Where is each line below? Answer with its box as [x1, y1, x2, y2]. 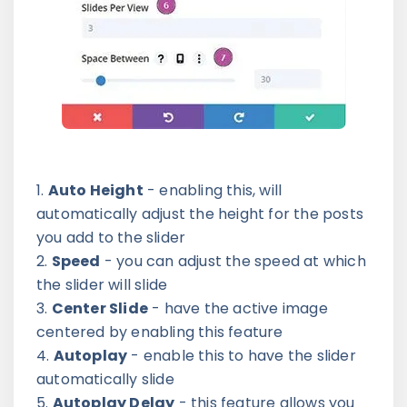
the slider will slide [36, 274, 168, 296]
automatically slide [36, 369, 174, 391]
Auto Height [47, 180, 144, 202]
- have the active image [148, 298, 328, 320]
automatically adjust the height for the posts [36, 203, 364, 225]
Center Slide [51, 298, 149, 320]
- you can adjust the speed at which [100, 251, 366, 273]
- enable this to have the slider [127, 345, 356, 367]
